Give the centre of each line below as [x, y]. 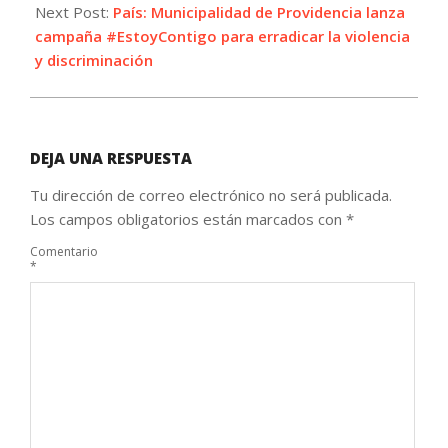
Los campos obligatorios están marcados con [188, 219]
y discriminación [94, 60]
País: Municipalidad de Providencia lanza [259, 12]
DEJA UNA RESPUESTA [111, 158]
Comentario [64, 251]
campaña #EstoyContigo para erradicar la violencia [222, 36]
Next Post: [74, 12]
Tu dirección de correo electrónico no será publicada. [211, 195]
